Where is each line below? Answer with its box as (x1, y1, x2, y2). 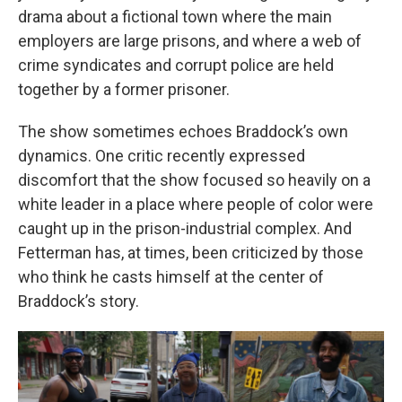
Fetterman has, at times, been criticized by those (18, 242, 363, 262)
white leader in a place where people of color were (18, 194, 373, 214)
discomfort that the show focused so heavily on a (18, 170, 371, 189)
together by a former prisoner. (18, 79, 230, 99)
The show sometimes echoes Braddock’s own (18, 121, 348, 141)
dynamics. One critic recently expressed (18, 145, 305, 165)
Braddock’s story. (18, 291, 139, 310)
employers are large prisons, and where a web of (18, 31, 362, 50)
